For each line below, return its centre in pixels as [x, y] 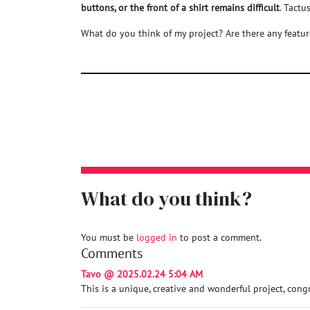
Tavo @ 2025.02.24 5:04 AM [142, 274]
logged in [157, 237]
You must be [109, 237]
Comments [112, 253]
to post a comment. [219, 237]
